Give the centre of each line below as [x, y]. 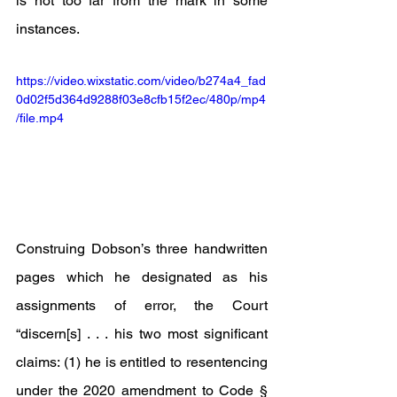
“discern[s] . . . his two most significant [142, 333]
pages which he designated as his [142, 276]
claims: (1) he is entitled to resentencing [142, 362]
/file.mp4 [40, 117]
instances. [48, 28]
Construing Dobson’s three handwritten [142, 248]
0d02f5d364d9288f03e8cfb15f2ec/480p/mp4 [141, 99]
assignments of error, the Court [142, 305]
